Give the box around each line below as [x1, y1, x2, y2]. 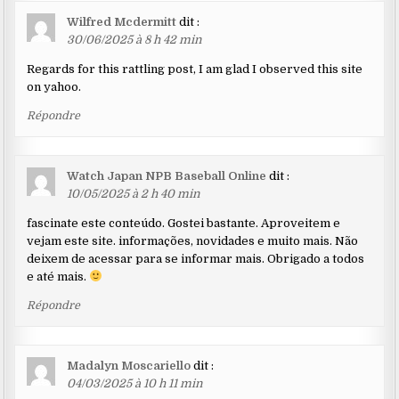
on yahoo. [27, 80, 82, 94]
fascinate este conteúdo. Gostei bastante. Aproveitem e [27, 216, 341, 231]
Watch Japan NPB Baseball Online [67, 169, 267, 183]
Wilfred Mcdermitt [67, 15, 177, 29]
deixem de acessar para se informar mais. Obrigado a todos [27, 252, 365, 266]
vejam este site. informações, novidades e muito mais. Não [27, 234, 359, 248]
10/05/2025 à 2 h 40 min [67, 187, 201, 201]
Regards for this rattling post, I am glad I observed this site [27, 62, 363, 77]
